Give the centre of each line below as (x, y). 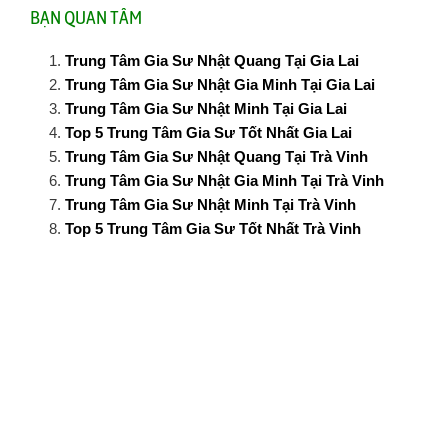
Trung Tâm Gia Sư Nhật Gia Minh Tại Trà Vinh (224, 181)
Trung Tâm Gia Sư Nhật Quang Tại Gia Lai (212, 61)
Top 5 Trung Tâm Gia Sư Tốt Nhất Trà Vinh (213, 229)
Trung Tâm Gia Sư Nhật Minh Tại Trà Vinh (210, 205)
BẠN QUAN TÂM (86, 18)
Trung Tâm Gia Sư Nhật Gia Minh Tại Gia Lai (220, 85)
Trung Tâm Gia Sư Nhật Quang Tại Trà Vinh (216, 157)
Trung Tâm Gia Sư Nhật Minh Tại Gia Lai (206, 109)
